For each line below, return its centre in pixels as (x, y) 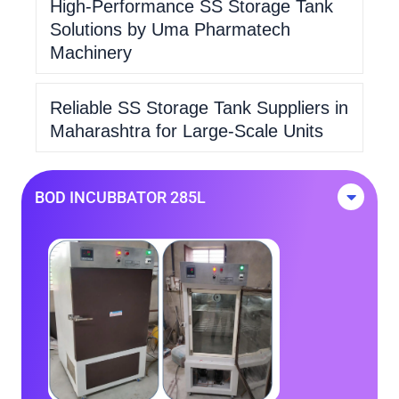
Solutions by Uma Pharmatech (170, 29)
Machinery (91, 52)
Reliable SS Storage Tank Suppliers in (199, 107)
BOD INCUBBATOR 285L (120, 197)
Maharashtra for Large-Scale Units (187, 130)
